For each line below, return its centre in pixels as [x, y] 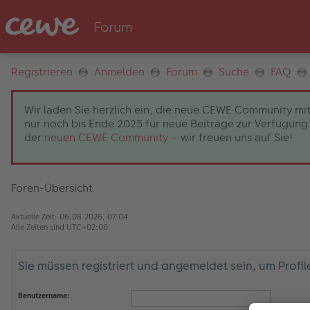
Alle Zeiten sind [39, 227]
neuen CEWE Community [106, 137]
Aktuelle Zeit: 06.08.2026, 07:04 [70, 217]
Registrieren [42, 72]
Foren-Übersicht [52, 188]
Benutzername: [44, 295]
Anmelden [119, 72]
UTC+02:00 [87, 227]
